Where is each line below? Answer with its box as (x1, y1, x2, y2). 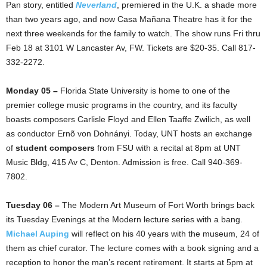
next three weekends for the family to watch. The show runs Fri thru (6, 28, 260, 38)
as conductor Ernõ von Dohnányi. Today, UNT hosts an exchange (6, 128, 252, 138)
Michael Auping (6, 228, 69, 238)
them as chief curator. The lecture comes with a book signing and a (6, 243, 259, 253)
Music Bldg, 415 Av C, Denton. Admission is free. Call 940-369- (6, 157, 243, 167)
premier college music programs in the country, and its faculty (6, 100, 237, 110)
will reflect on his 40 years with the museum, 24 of (69, 228, 259, 238)
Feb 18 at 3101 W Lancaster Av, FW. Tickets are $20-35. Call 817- (6, 42, 256, 52)
